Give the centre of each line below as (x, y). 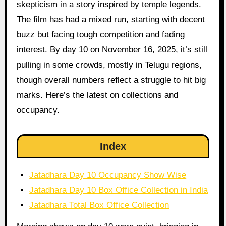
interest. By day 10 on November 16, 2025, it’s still (112, 49)
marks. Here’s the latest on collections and (97, 95)
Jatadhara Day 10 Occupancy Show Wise (108, 175)
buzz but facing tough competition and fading (100, 34)
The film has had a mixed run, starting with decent (110, 19)
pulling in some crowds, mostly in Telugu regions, (109, 65)
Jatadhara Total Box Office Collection (99, 205)
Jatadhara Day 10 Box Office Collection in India (119, 190)
